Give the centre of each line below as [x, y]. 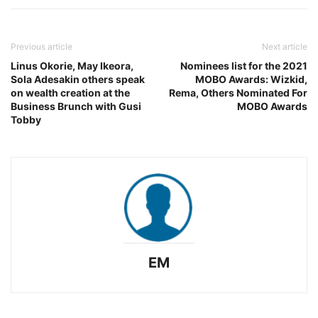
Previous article [42, 46]
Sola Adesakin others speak [78, 79]
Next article [285, 46]
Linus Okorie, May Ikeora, [72, 66]
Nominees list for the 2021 [244, 66]
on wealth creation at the [70, 93]
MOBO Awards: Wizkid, [251, 79]
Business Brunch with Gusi [76, 106]
